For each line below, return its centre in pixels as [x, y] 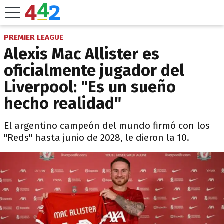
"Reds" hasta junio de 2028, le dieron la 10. [97, 138]
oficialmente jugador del [94, 70]
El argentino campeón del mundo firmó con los [107, 126]
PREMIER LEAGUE [34, 37]
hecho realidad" [63, 103]
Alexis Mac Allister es [82, 54]
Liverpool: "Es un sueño [90, 87]
